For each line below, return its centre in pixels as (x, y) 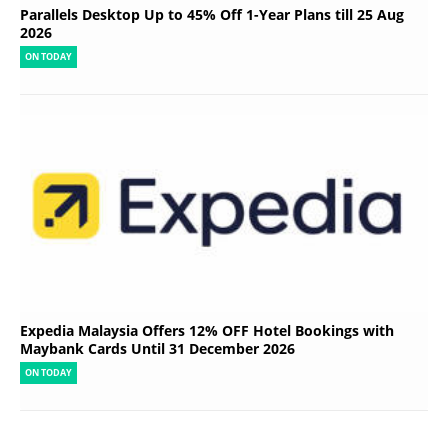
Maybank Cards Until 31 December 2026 (157, 349)
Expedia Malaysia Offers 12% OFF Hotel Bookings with (207, 331)
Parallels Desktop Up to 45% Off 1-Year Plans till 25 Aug (212, 14)
